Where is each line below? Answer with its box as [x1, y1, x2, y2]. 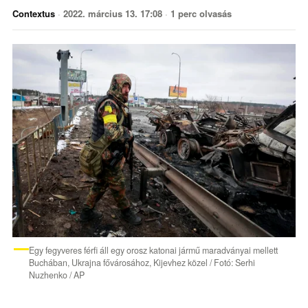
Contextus [12, 7, 55, 20]
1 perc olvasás [167, 7, 232, 20]
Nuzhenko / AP [28, 268, 85, 281]
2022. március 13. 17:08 [63, 7, 162, 20]
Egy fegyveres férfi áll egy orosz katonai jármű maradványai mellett [28, 243, 278, 256]
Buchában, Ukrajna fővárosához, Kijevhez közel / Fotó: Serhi [28, 256, 255, 269]
